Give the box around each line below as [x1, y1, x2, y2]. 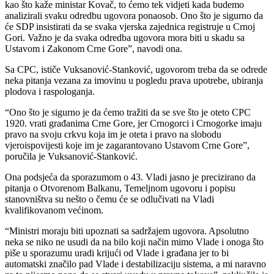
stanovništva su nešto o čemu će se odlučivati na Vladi [5, 193, 214, 204]
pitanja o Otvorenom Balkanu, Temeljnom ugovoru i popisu [5, 182, 235, 193]
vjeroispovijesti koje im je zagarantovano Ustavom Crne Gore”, [5, 139, 250, 150]
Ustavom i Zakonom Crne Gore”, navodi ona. [5, 43, 182, 54]
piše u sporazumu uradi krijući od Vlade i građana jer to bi [5, 247, 229, 258]
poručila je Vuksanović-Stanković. [5, 150, 138, 161]
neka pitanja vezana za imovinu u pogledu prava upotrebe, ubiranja [5, 75, 263, 86]
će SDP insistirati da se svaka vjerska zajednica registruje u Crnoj [5, 21, 255, 32]
